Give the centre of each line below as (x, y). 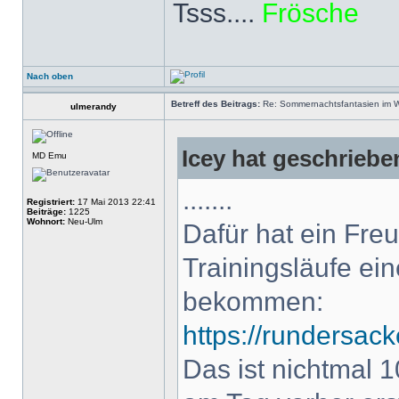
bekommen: (253, 301)
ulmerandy (94, 106)
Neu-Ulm (84, 221)
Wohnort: (46, 221)
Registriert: (51, 202)
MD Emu (49, 155)
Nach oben (50, 76)
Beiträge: (46, 212)
